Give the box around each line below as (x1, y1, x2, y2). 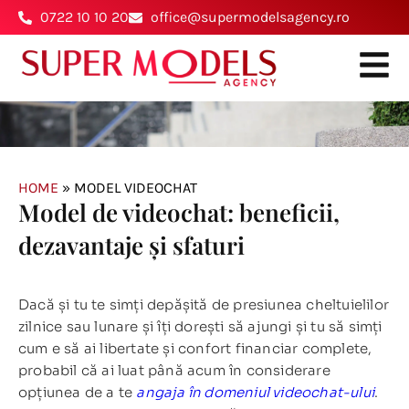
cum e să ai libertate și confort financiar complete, (18, 339, 372, 357)
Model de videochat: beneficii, (18, 195, 340, 228)
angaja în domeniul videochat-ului (136, 383, 375, 401)
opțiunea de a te (18, 383, 137, 401)
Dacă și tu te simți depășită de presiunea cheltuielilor (18, 295, 389, 313)
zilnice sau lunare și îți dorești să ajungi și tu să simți (18, 317, 383, 335)
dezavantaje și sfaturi (18, 228, 245, 261)
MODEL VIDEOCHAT (74, 178, 197, 196)
